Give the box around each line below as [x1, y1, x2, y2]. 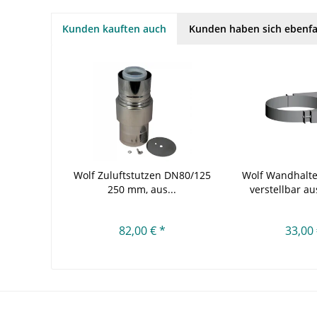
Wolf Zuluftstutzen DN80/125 [73, 168, 211, 182]
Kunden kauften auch [62, 21, 166, 35]
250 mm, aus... [108, 182, 177, 196]
